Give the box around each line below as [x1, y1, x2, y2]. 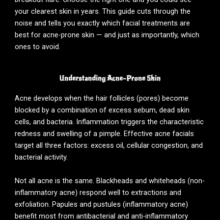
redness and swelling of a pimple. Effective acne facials [15, 129, 194, 138]
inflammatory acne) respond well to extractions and [15, 188, 181, 197]
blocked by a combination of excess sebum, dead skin [15, 106, 190, 115]
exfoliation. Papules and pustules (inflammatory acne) [15, 199, 188, 209]
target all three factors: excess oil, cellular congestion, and [15, 141, 203, 150]
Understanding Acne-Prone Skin [59, 74, 161, 83]
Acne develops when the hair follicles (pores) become [15, 94, 189, 103]
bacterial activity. [15, 153, 68, 162]
